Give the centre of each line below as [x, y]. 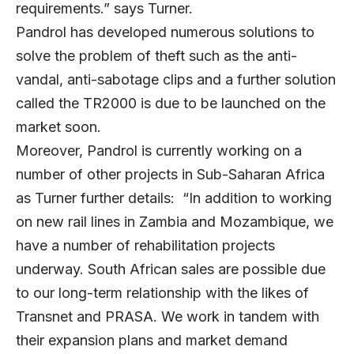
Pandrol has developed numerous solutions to [165, 32]
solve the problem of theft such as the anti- [156, 56]
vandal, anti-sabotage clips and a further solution [176, 80]
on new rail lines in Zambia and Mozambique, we [175, 222]
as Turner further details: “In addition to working [174, 198]
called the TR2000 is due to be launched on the [171, 104]
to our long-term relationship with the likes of [162, 293]
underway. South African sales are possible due [171, 269]
